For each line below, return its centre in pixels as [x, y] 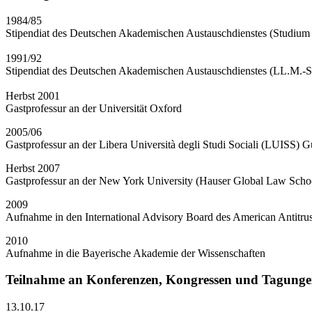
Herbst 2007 [33, 168]
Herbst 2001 [33, 95]
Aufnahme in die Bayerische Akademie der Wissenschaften [135, 253]
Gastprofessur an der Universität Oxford [94, 108]
